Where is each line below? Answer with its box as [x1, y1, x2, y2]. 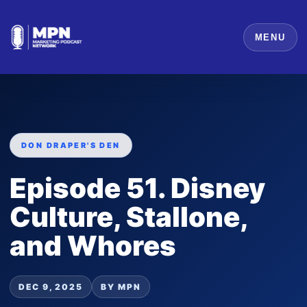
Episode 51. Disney [10, 171, 265, 205]
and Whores [10, 229, 176, 262]
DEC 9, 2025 [19, 282, 84, 292]
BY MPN [101, 282, 141, 292]
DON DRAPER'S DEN [21, 140, 121, 150]
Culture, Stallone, [10, 200, 247, 234]
